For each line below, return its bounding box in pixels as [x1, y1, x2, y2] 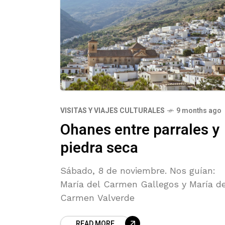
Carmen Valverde [60, 192, 135, 203]
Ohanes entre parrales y [60, 119, 219, 142]
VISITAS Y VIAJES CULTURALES [60, 105, 165, 117]
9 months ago [176, 105, 221, 117]
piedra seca [60, 137, 138, 160]
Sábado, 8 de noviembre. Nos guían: [60, 165, 215, 176]
